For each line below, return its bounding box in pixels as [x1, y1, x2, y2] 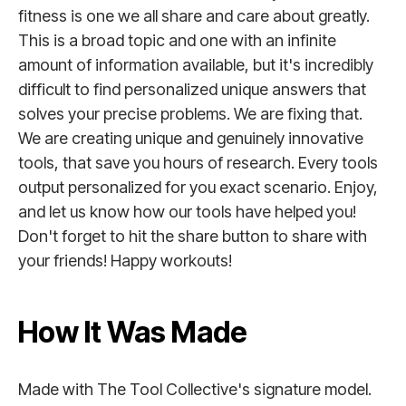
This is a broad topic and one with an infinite [18, 31, 336, 50]
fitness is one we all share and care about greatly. [18, 6, 370, 25]
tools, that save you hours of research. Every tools [18, 153, 378, 172]
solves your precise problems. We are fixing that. [18, 104, 362, 123]
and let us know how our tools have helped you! [18, 202, 356, 221]
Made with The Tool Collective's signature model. [18, 380, 372, 399]
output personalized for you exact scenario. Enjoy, [18, 178, 378, 197]
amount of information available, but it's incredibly [18, 55, 373, 74]
